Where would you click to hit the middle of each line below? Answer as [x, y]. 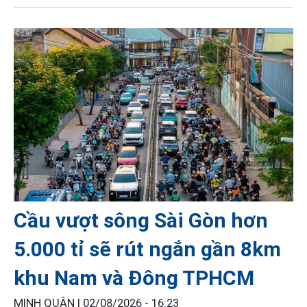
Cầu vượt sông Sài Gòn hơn [141, 220]
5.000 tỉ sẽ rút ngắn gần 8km [147, 249]
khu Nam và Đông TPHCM [134, 278]
